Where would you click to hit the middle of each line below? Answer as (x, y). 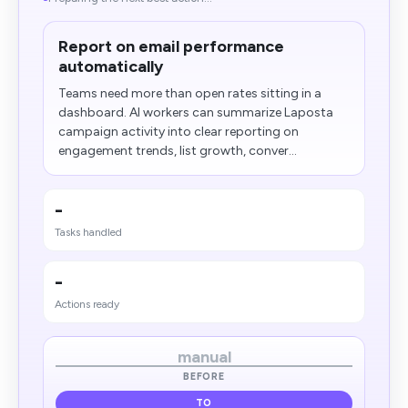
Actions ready (87, 304)
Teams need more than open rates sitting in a (190, 93)
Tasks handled (88, 232)
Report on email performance (171, 46)
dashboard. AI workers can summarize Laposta (196, 112)
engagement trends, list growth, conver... (178, 151)
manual (204, 357)
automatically (111, 66)
